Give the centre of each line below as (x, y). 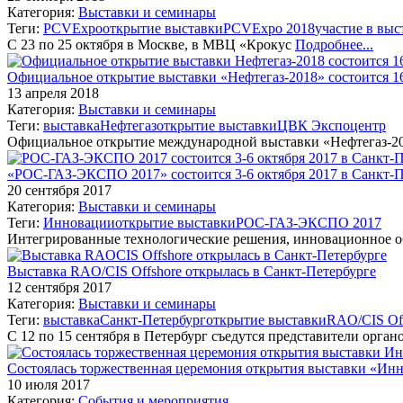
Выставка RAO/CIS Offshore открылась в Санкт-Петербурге (192, 271)
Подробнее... (334, 44)
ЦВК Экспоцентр (331, 125)
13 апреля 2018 (53, 93)
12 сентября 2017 (59, 287)
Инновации (79, 222)
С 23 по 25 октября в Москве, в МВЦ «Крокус (151, 44)
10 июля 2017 (49, 384)
